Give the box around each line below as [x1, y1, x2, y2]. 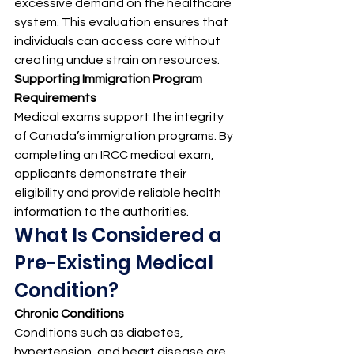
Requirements [14, 92, 96, 105]
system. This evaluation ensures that [14, 16, 231, 29]
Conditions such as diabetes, [14, 326, 186, 340]
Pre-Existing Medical [14, 250, 217, 277]
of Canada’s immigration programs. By [14, 130, 235, 143]
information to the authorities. [14, 205, 189, 219]
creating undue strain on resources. [14, 54, 220, 67]
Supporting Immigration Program [14, 73, 205, 86]
